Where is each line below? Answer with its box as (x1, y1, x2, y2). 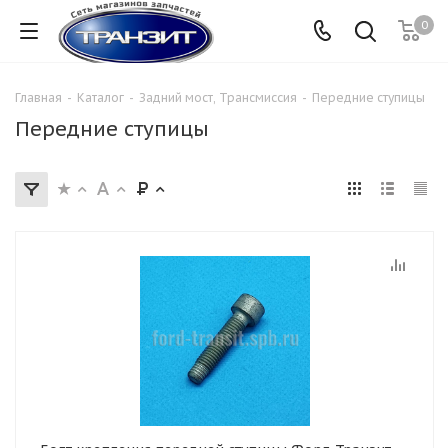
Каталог (77, 90, 124, 105)
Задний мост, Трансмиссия (139, 90, 297, 105)
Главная (15, 90, 62, 105)
